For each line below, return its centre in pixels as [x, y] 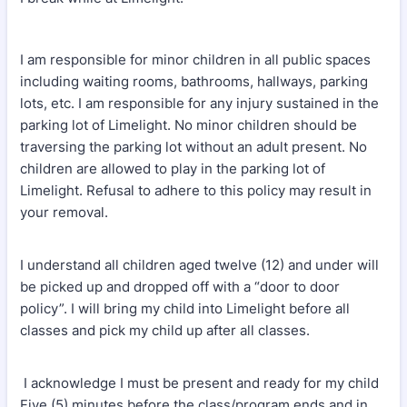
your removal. [66, 212]
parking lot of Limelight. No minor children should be [189, 125]
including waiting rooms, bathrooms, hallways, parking [194, 81]
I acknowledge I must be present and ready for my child [199, 383]
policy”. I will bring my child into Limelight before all [185, 308]
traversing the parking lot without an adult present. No [194, 147]
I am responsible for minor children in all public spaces [195, 60]
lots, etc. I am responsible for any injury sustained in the [199, 103]
